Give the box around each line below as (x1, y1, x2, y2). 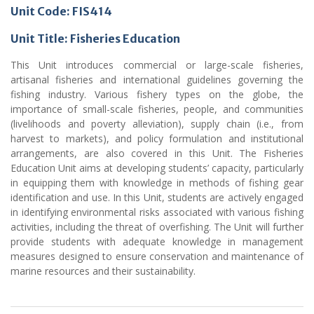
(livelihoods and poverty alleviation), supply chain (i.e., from (11, 117, 303, 131)
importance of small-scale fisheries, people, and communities (11, 102, 303, 116)
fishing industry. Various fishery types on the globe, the (11, 88, 303, 102)
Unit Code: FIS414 (11, 4, 112, 19)
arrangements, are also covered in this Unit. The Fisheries (11, 146, 303, 161)
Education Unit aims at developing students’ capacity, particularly (11, 161, 303, 175)
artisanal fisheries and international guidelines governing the (11, 73, 303, 87)
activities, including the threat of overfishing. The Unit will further (11, 220, 303, 234)
